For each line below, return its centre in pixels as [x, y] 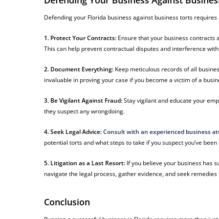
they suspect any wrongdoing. [85, 111]
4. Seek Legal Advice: [73, 132]
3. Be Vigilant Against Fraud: [83, 101]
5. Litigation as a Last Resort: [85, 163]
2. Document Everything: [79, 69]
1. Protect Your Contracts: [80, 38]
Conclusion [67, 202]
